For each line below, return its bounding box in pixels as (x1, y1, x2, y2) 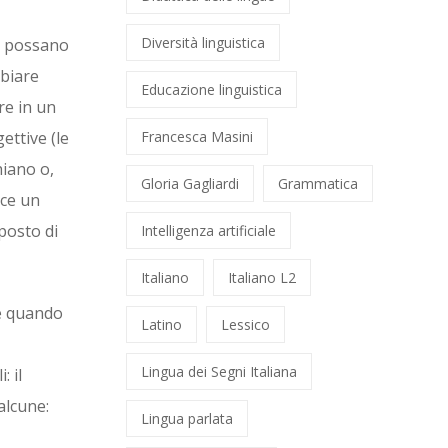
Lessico (221, 315, 270, 334)
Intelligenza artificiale (141, 221, 276, 240)
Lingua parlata (141, 409, 233, 428)
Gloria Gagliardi (141, 174, 239, 193)
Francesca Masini (141, 127, 253, 146)
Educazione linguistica (141, 80, 282, 99)
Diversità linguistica (141, 33, 265, 52)
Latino (141, 315, 182, 334)
